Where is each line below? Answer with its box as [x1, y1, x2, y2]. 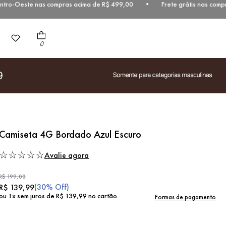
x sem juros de [12, 191, 56, 200]
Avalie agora [44, 149, 89, 160]
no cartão [87, 191, 117, 200]
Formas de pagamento [155, 192, 216, 201]
